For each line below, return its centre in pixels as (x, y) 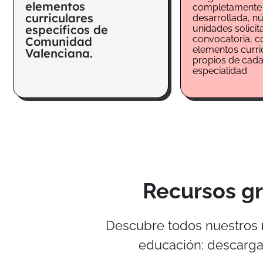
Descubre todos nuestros (183, 226)
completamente (227, 8)
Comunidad (59, 42)
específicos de (67, 30)
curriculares (59, 18)
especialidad (220, 71)
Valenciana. (59, 53)
